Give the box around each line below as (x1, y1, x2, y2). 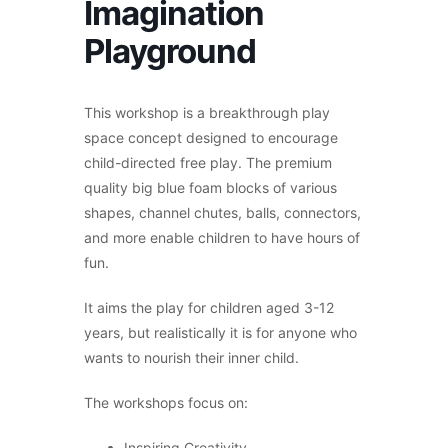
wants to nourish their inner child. (84, 348, 299, 366)
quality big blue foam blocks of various (84, 178, 337, 196)
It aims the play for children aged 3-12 (84, 298, 334, 316)
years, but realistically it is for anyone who (84, 323, 357, 341)
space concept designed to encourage (84, 128, 338, 146)
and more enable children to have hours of (84, 228, 360, 246)
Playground (84, 30, 256, 71)
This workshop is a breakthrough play (84, 103, 330, 121)
